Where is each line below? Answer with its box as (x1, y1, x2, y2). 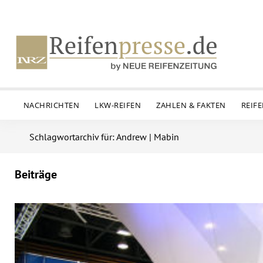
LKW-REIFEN (95, 100, 141, 110)
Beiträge (15, 167, 57, 182)
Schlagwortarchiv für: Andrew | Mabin (29, 131, 179, 143)
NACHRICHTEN (23, 100, 80, 110)
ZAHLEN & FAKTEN (156, 100, 226, 110)
